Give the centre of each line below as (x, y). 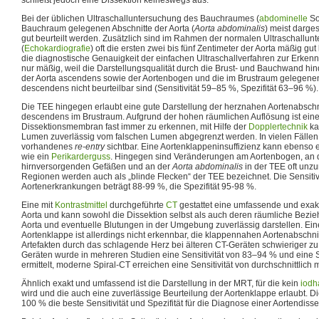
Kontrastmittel (81, 205)
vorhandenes (48, 146)
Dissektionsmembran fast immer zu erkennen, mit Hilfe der (135, 126)
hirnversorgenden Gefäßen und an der (97, 166)
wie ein (36, 156)
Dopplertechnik (278, 126)
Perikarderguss (81, 156)
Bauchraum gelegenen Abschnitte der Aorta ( (108, 28)
